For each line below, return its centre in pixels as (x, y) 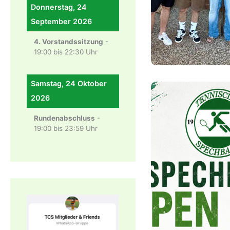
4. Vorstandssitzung (69, 42)
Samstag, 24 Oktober (69, 83)
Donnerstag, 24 (59, 7)
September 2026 (61, 22)
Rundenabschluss (64, 118)
